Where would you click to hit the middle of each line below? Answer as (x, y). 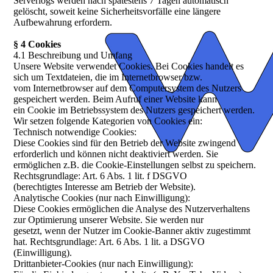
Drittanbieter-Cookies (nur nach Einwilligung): (104, 264)
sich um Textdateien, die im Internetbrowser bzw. (108, 77)
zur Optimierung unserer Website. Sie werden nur (109, 220)
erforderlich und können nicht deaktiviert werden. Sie (116, 154)
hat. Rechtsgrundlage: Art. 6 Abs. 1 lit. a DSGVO (109, 242)
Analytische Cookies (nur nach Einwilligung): (102, 198)
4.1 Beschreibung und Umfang (73, 55)
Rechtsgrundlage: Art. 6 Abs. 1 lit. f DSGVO (101, 176)
